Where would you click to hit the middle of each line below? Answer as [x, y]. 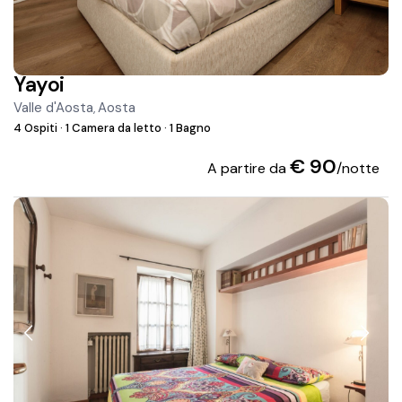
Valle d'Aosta [54, 108]
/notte [358, 169]
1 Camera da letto [114, 128]
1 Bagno [189, 128]
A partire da [248, 169]
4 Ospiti [37, 128]
